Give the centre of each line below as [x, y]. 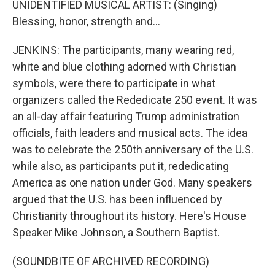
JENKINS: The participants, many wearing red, [123, 50]
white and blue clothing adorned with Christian [124, 67]
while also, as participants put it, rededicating [121, 166]
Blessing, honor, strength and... [86, 21]
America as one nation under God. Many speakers [132, 183]
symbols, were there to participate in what [114, 83]
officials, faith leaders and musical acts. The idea [130, 133]
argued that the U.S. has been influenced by [117, 199]
